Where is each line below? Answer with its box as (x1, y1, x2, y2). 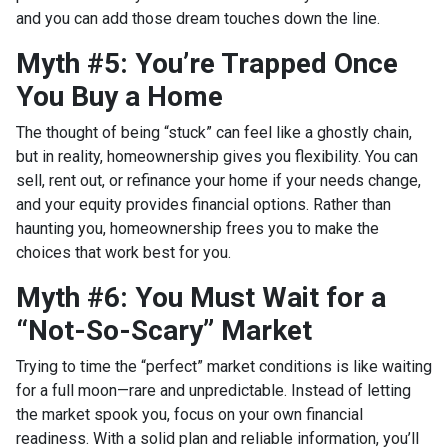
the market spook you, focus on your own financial (16, 405, 363, 425)
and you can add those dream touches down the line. (16, 9, 380, 29)
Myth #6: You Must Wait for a (16, 281, 386, 315)
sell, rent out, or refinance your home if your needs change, (16, 171, 421, 191)
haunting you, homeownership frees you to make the (16, 219, 379, 239)
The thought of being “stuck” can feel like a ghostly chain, (16, 123, 412, 143)
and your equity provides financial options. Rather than (16, 195, 391, 215)
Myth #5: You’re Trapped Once (16, 47, 398, 81)
